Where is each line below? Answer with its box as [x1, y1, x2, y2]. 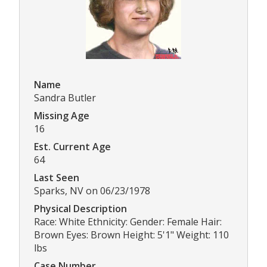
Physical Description [34, 201, 127, 215]
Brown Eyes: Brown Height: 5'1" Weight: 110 [34, 228, 229, 241]
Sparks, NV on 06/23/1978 [34, 184, 150, 197]
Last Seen [34, 170, 79, 184]
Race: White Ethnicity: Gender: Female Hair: [34, 215, 222, 228]
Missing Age [34, 108, 89, 122]
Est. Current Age [34, 139, 111, 153]
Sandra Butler [34, 91, 96, 104]
